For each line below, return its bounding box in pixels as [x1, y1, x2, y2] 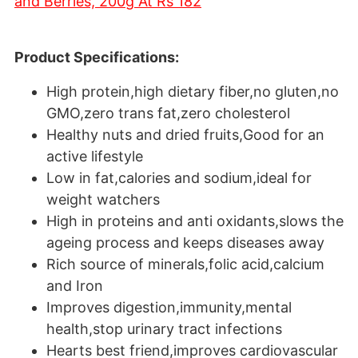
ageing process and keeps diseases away [46, 234, 324, 251]
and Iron [46, 277, 103, 294]
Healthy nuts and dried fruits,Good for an [46, 126, 324, 143]
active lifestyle [46, 148, 143, 165]
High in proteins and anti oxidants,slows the [46, 213, 344, 229]
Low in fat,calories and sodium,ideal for [46, 169, 312, 186]
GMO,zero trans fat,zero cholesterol [46, 105, 290, 121]
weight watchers [46, 191, 160, 208]
